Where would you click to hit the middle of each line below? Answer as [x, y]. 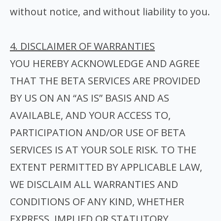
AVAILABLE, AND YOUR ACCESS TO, [90, 115]
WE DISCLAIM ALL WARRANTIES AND [94, 184]
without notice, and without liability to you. [110, 12]
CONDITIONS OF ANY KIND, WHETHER [97, 202]
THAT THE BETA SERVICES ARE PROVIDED [105, 81]
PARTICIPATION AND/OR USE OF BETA [98, 132]
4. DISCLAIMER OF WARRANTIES [82, 46]
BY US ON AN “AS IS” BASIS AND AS [90, 98]
